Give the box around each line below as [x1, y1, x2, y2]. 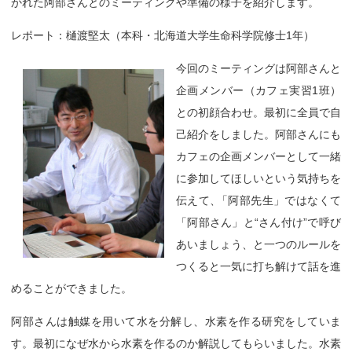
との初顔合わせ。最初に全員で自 [176, 106, 341, 119]
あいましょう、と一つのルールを [176, 238, 341, 251]
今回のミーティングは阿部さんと [176, 62, 341, 75]
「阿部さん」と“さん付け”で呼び [176, 216, 341, 229]
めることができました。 [11, 282, 132, 295]
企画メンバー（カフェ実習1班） [176, 84, 341, 97]
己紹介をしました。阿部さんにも [176, 128, 341, 141]
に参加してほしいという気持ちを [176, 172, 341, 185]
